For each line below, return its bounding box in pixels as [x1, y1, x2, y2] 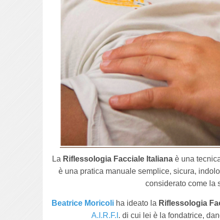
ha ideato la [114, 199, 159, 208]
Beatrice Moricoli [52, 199, 114, 208]
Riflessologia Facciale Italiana [62, 155, 173, 164]
